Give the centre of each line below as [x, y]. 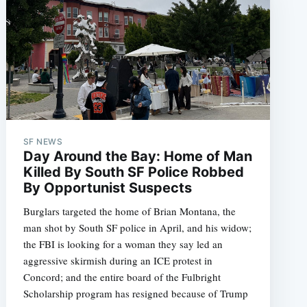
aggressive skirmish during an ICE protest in [118, 261]
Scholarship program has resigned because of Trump [135, 294]
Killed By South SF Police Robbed [133, 172]
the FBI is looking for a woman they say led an [123, 244]
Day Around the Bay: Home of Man [137, 157]
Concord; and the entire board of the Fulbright [122, 277]
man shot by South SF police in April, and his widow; [137, 228]
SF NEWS [43, 142]
